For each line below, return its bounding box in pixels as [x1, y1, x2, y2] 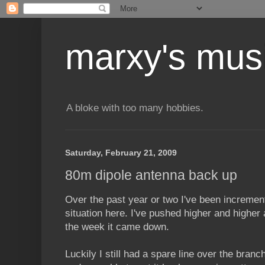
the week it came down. [65, 221, 169, 233]
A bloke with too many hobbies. [66, 102, 203, 114]
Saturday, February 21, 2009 [65, 148, 177, 158]
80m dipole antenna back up [65, 167, 237, 183]
